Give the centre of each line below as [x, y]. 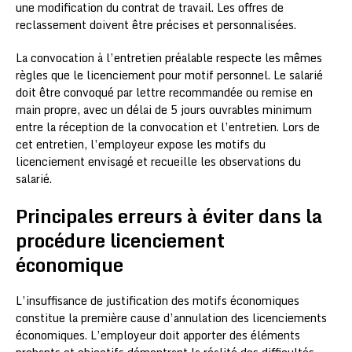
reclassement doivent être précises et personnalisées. [156, 24]
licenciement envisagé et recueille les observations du [158, 161]
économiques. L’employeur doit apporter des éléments [158, 335]
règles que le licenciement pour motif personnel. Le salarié [169, 75]
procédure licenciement [120, 240]
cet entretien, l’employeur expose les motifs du [141, 144]
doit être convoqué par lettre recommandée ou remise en [164, 92]
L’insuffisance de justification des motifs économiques [158, 300]
